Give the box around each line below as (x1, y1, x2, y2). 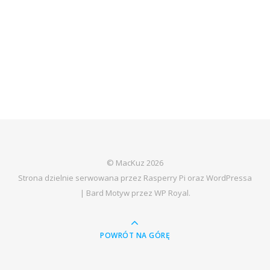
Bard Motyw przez (86, 187, 154, 198)
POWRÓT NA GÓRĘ (100, 230, 170, 240)
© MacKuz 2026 (107, 157, 163, 168)
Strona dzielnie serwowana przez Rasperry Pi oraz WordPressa (18, 172, 252, 183)
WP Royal (154, 187, 189, 198)
